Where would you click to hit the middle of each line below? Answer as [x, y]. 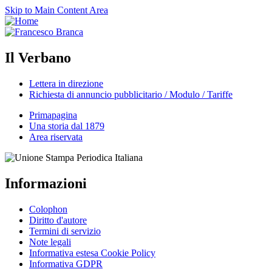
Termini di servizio [65, 231]
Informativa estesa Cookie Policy [92, 253]
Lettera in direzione [66, 83]
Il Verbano [38, 57]
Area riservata [56, 137]
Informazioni [46, 183]
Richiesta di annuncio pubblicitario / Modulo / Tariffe [131, 94]
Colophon [48, 209]
